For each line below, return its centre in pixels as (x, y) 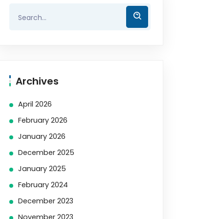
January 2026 (42, 136)
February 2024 (43, 185)
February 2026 (43, 120)
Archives (37, 81)
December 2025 (46, 153)
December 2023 (46, 201)
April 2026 (35, 104)
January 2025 (42, 169)
